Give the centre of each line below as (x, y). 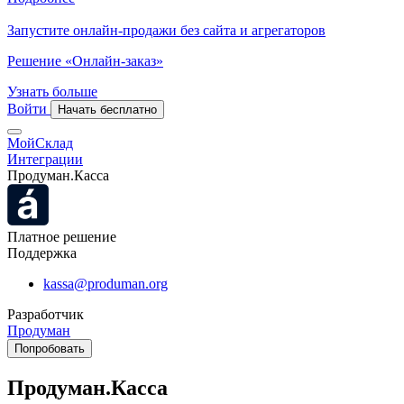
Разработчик (46, 314)
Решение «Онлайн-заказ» (85, 61)
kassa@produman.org (106, 284)
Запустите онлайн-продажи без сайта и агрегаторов (166, 30)
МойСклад (40, 143)
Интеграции (45, 159)
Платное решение (62, 237)
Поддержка (42, 253)
